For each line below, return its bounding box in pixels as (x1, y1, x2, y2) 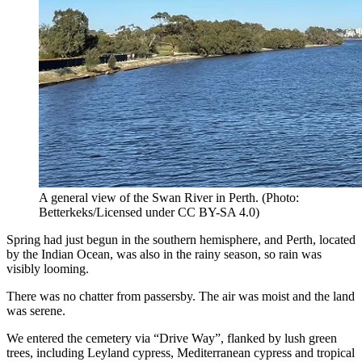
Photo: (266, 190, 299, 204)
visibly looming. (6, 261, 92, 276)
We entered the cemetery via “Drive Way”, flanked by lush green (6, 330, 337, 345)
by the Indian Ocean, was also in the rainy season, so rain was (6, 246, 322, 261)
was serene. (6, 303, 69, 318)
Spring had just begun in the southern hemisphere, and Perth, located (6, 232, 356, 246)
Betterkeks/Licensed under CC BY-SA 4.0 (39, 204, 255, 219)
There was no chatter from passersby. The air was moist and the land (6, 288, 355, 303)
